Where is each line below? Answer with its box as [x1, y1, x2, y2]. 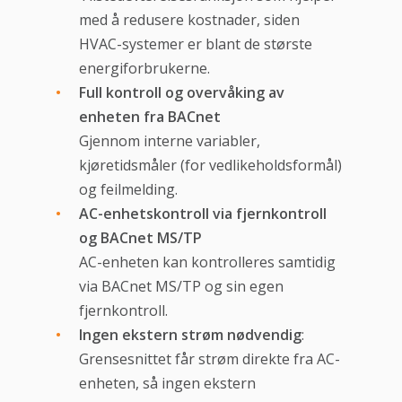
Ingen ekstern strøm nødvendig [78, 325, 301, 345]
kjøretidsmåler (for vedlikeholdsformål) [78, 155, 342, 176]
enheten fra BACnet [78, 107, 221, 127]
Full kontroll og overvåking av [78, 83, 284, 103]
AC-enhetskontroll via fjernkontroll [78, 204, 327, 224]
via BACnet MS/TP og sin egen [78, 276, 284, 297]
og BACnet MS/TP [78, 228, 202, 249]
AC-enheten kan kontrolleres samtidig [78, 252, 336, 273]
